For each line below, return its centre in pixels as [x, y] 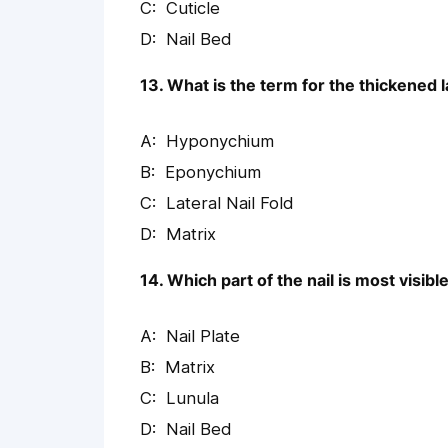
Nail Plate [203, 336]
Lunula [192, 398]
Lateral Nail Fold [230, 203]
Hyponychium [220, 141]
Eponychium [213, 172]
